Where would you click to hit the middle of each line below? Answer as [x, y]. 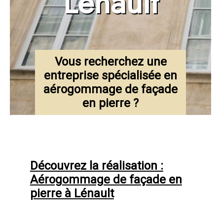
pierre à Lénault [72, 193]
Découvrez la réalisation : [96, 166]
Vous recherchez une [110, 62]
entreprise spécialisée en [110, 75]
